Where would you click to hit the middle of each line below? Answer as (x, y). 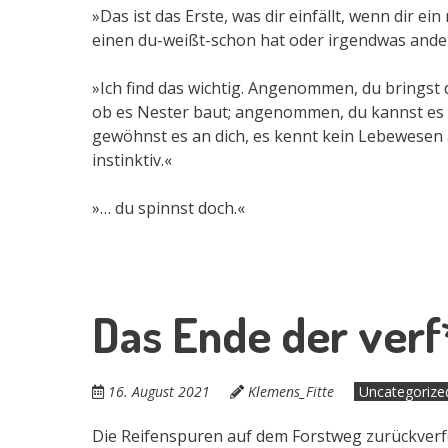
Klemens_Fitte (291, 391)
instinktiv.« (132, 159)
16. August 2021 (159, 391)
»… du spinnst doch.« (168, 207)
